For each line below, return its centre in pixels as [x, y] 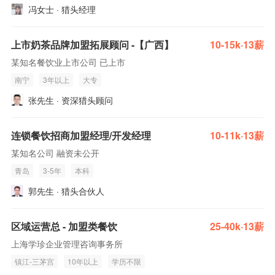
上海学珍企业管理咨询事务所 [67, 244]
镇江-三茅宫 [34, 261]
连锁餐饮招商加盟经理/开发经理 [81, 135]
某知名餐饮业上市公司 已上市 [68, 62]
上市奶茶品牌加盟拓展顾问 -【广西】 [92, 45]
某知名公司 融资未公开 [55, 153]
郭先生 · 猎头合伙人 [66, 191]
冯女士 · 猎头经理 [62, 9]
